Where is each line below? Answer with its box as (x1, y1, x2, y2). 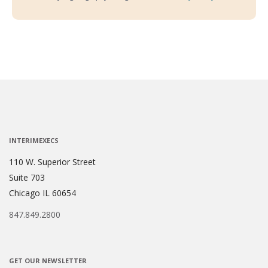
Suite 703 (9, 172, 45, 184)
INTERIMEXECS (9, 136, 59, 145)
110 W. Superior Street (9, 156, 96, 168)
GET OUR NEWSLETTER (9, 256, 87, 266)
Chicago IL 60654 (9, 187, 76, 199)
